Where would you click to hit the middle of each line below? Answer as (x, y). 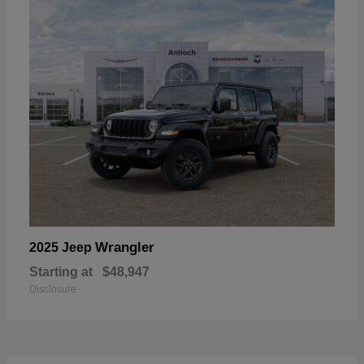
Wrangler (125, 247)
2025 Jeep (62, 247)
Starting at (61, 271)
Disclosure (53, 289)
